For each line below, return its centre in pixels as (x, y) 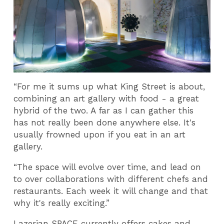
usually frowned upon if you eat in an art (100, 135)
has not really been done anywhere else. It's (105, 123)
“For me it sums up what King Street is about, (109, 87)
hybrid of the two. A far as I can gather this (104, 111)
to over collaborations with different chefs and (111, 179)
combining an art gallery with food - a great (106, 99)
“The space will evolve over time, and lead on (107, 167)
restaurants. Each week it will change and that (111, 191)
